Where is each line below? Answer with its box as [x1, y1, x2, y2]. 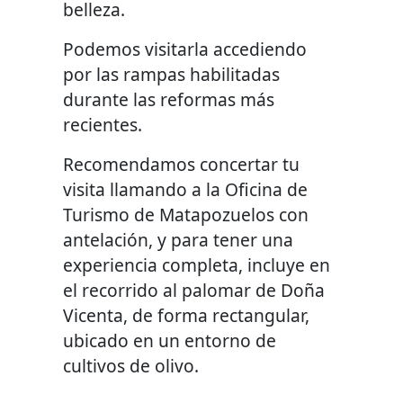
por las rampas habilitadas [63, 62, 281, 87]
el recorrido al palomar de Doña [63, 278, 326, 303]
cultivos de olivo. [63, 354, 200, 379]
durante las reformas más [63, 87, 275, 112]
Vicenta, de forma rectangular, [63, 303, 310, 328]
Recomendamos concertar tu [63, 152, 300, 177]
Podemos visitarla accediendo [63, 37, 308, 62]
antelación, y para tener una [63, 228, 294, 253]
